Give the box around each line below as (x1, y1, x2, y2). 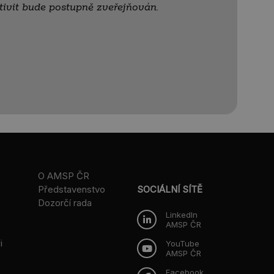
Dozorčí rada (38, 197, 92, 209)
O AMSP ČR (38, 170, 90, 182)
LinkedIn (166, 210, 198, 220)
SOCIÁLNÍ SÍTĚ (137, 183, 202, 196)
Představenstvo (38, 183, 106, 196)
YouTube (166, 239, 199, 249)
